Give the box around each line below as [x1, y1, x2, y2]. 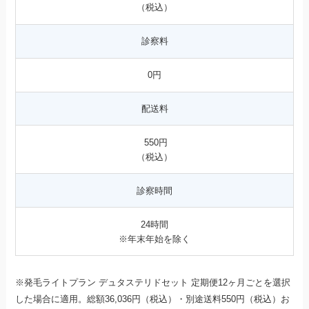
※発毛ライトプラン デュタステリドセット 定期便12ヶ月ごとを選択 [15, 277, 291, 288]
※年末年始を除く [119, 233, 190, 244]
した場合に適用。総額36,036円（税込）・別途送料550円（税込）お [15, 293, 290, 304]
